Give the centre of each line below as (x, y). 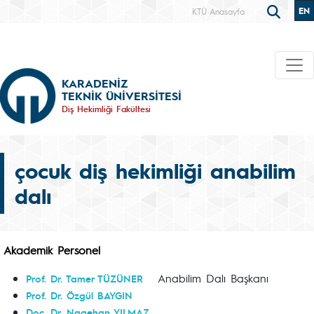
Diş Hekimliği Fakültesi (106, 108)
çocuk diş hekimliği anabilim (155, 170)
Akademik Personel (52, 250)
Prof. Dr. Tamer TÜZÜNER (84, 278)
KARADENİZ (95, 83)
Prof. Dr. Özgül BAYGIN (79, 295)
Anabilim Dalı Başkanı (206, 278)
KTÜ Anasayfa (218, 11)
